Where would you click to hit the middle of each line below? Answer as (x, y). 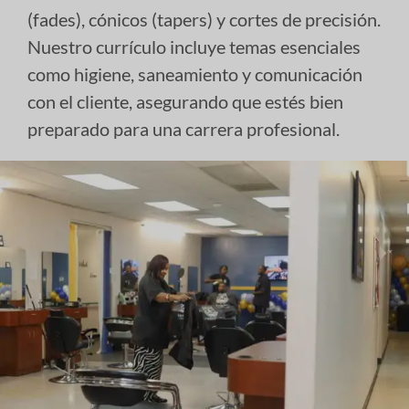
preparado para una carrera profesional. (184, 129)
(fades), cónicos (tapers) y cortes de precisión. (204, 20)
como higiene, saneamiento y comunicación (195, 74)
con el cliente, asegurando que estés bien (185, 102)
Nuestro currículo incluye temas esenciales (194, 47)
